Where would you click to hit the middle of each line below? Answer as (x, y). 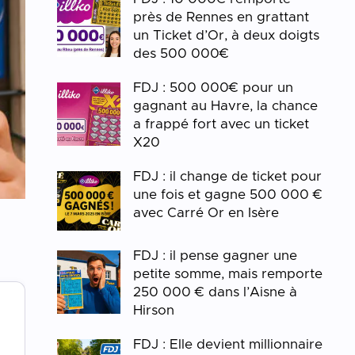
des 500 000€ (181, 53)
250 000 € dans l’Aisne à (216, 292)
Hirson (154, 310)
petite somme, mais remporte (228, 274)
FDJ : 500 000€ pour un (214, 88)
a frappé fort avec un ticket (221, 124)
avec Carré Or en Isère (206, 213)
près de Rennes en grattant (221, 17)
